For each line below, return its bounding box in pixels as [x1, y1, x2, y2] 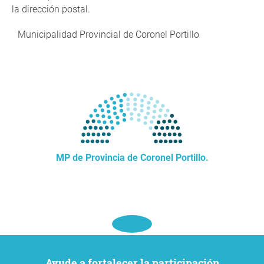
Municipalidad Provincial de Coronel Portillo [18, 29, 199, 40]
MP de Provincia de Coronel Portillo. [55, 152, 209, 163]
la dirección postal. [12, 4, 90, 15]
